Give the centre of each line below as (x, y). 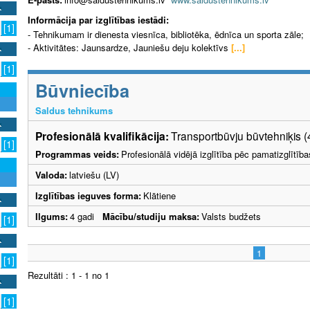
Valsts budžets (231, 217)
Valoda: (51, 175)
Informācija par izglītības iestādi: (98, 19)
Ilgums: (52, 217)
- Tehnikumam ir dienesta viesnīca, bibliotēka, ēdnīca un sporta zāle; (166, 35)
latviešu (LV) (94, 175)
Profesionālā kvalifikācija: (102, 136)
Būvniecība (82, 91)
